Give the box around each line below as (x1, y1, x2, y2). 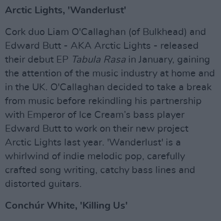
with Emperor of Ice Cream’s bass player (5, 110, 184, 120)
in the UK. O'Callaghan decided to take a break (5, 82, 212, 93)
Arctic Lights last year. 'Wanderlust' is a (5, 138, 181, 148)
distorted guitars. (5, 179, 82, 189)
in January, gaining (126, 55, 210, 65)
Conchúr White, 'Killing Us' (5, 201, 128, 211)
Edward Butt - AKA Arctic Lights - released (5, 41, 199, 51)
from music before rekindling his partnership (5, 96, 202, 107)
